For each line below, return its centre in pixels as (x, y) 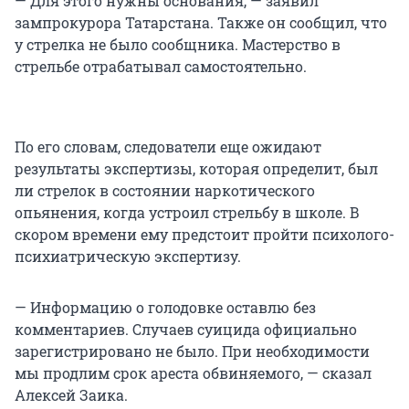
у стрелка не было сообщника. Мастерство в (178, 45)
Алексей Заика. (71, 395)
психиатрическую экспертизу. (128, 257)
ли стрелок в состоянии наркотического (165, 191)
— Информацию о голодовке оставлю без (165, 308)
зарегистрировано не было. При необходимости (192, 351)
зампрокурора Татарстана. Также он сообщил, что (201, 23)
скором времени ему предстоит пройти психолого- (204, 235)
